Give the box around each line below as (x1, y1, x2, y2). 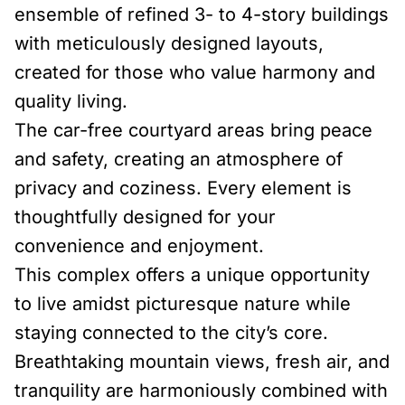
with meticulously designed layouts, (14, 33, 324, 54)
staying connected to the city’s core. (14, 322, 328, 344)
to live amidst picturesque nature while (14, 293, 351, 315)
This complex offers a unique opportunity (14, 264, 370, 286)
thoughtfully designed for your (14, 206, 276, 228)
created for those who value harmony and (14, 61, 375, 83)
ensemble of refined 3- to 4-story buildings (14, 4, 389, 25)
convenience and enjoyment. (14, 235, 264, 257)
